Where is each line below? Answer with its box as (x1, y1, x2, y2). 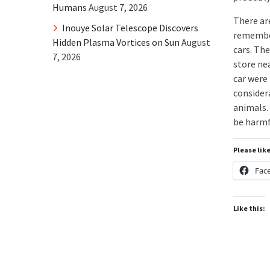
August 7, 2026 (89, 1, 148, 13)
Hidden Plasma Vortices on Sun (52, 36, 180, 48)
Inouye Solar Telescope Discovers (62, 22, 198, 34)
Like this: (233, 203, 265, 213)
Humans (52, 1, 87, 13)
